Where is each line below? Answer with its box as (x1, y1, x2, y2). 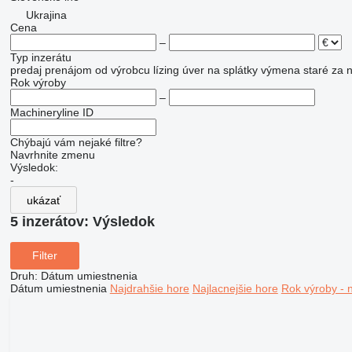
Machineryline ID (9, 106, 93, 119)
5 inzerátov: (9, 214, 93, 229)
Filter (31, 249, 57, 262)
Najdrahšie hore (109, 281, 189, 295)
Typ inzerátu (9, 51, 71, 64)
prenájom (44, 64, 92, 76)
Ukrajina (25, 9, 67, 21)
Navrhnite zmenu (9, 148, 95, 161)
